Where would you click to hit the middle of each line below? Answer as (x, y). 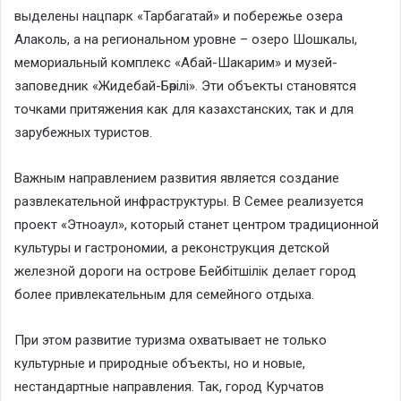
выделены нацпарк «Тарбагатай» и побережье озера (179, 16)
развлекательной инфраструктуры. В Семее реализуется (189, 201)
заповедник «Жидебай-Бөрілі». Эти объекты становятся (185, 85)
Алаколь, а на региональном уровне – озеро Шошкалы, (186, 39)
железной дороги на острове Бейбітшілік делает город (185, 271)
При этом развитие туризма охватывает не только (171, 340)
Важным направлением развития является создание (177, 178)
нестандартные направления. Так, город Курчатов (169, 386)
